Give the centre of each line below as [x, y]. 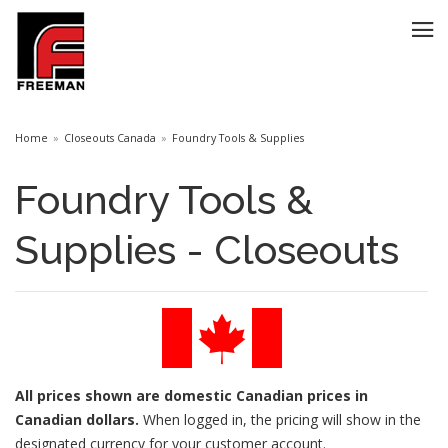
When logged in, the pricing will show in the [280, 419]
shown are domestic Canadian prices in [226, 395]
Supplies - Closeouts [207, 249]
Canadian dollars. [77, 419]
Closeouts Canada [110, 138]
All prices [50, 395]
